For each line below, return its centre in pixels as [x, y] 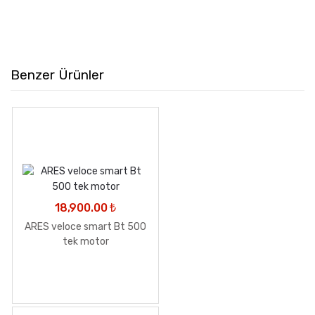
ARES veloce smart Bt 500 [85, 227]
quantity [156, 45]
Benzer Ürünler [57, 75]
